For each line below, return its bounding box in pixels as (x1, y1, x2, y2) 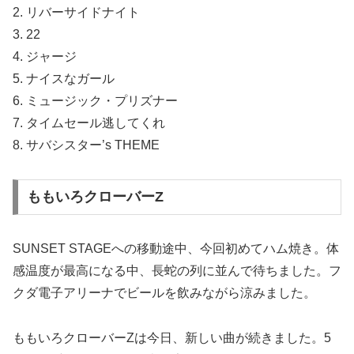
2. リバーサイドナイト (13, 5, 140, 19)
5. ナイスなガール (13, 71, 115, 85)
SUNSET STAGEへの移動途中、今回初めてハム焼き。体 (13, 242, 339, 256)
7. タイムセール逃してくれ (13, 115, 165, 130)
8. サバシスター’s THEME (13, 137, 160, 152)
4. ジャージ (13, 49, 77, 63)
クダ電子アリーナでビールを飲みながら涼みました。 (13, 286, 316, 300)
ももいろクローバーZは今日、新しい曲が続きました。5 (13, 331, 331, 345)
